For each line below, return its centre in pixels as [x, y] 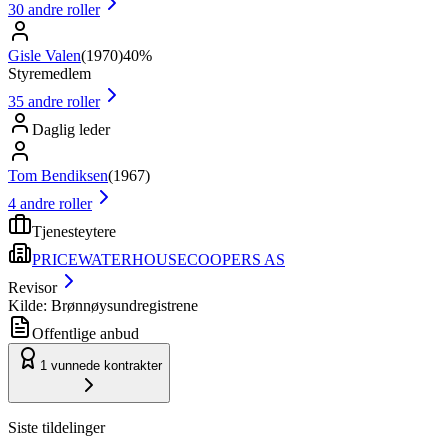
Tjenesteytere [74, 231]
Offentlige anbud [85, 333]
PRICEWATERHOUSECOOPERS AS [158, 259]
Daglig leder [71, 129]
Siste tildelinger [56, 427]
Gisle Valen [44, 55]
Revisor [32, 287]
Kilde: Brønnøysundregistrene [103, 305]
